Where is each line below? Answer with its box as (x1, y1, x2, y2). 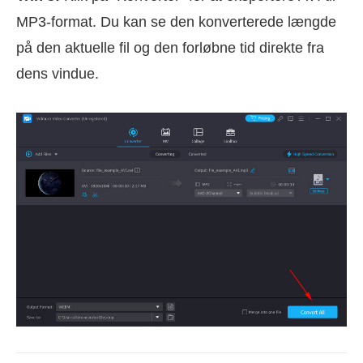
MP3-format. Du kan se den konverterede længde (16, 13, 336, 30)
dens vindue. (16, 65, 99, 82)
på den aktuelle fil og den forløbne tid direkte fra (16, 39, 324, 56)
